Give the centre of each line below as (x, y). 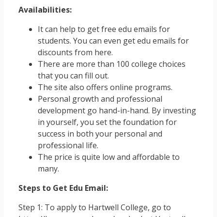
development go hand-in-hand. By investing (117, 110)
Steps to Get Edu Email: (63, 188)
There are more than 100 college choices (112, 64)
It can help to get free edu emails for (104, 29)
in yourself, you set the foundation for (107, 122)
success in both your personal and (100, 133)
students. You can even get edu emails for (113, 40)
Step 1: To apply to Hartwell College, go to (95, 207)
